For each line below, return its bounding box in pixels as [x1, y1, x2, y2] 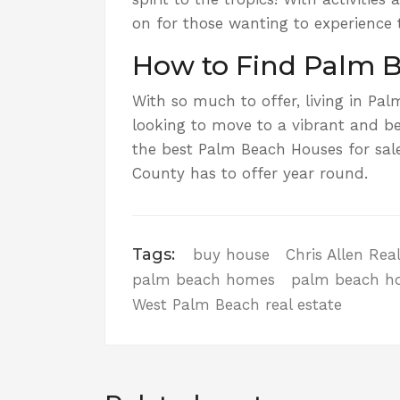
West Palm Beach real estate [132, 295, 342, 313]
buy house [193, 245, 270, 263]
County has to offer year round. [132, 163, 368, 182]
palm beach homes [132, 270, 275, 288]
